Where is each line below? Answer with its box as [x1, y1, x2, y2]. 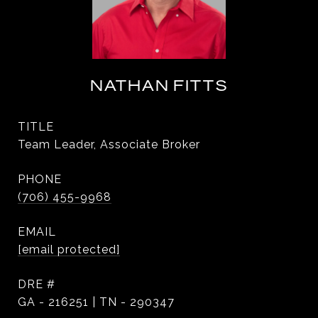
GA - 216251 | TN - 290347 [18, 295, 175, 309]
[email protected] [18, 243, 120, 256]
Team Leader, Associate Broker [18, 138, 200, 151]
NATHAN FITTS [90, 75, 228, 95]
